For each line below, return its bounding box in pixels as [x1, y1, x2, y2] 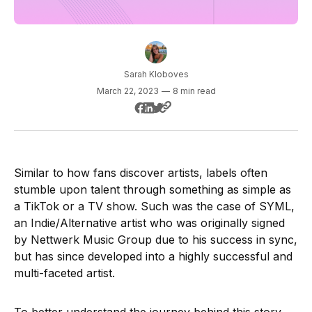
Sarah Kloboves [123, 69, 189, 80]
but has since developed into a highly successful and [14, 249, 292, 264]
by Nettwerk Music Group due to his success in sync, [14, 233, 297, 247]
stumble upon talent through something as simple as [14, 182, 291, 197]
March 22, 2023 [96, 86, 159, 97]
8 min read [172, 86, 216, 97]
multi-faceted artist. [14, 266, 115, 281]
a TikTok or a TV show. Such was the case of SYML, [14, 199, 295, 214]
